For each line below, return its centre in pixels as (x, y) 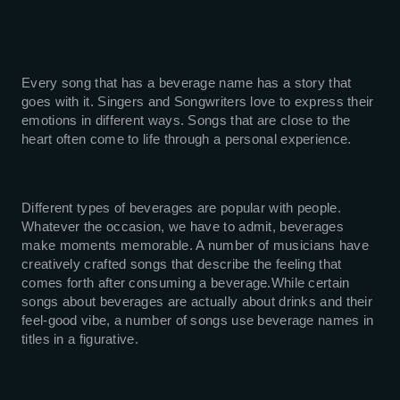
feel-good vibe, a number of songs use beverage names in (198, 320)
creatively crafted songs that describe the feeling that (182, 264)
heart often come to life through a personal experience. (187, 139)
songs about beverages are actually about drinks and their (197, 301)
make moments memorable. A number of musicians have (195, 245)
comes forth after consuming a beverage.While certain (186, 283)
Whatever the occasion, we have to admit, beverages (183, 226)
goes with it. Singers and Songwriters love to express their (198, 101)
